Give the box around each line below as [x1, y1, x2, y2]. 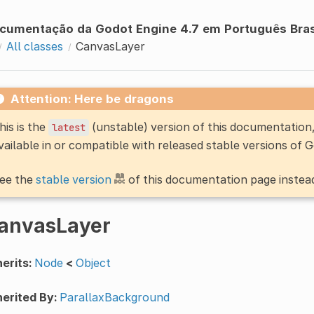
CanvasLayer [75, 39, 145, 53]
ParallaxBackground [59, 289, 170, 304]
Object [75, 255, 111, 270]
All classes [6, 39, 63, 53]
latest [51, 121, 86, 134]
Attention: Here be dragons [10, 91, 174, 106]
